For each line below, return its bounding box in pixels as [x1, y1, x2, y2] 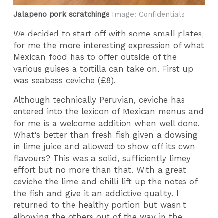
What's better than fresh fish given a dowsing [13, 130, 198, 140]
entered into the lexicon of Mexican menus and [13, 107, 204, 117]
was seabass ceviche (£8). [13, 75, 119, 85]
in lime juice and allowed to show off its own [13, 142, 196, 152]
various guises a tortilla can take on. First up [13, 63, 194, 73]
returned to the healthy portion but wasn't [13, 200, 187, 210]
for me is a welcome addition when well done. [13, 118, 200, 128]
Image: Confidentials [109, 10, 185, 19]
